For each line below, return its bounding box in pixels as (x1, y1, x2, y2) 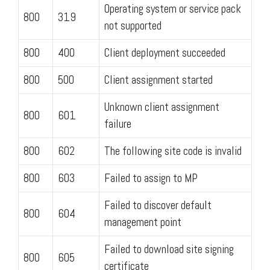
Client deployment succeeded (104, 45, 225, 60)
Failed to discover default (104, 197, 212, 213)
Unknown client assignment (104, 99, 219, 115)
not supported (104, 17, 162, 33)
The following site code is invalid (104, 143, 242, 159)
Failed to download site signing (104, 241, 234, 257)
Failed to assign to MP (104, 170, 198, 186)
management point (104, 214, 181, 230)
